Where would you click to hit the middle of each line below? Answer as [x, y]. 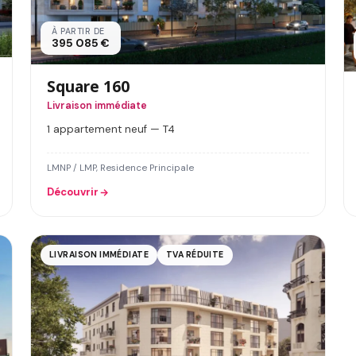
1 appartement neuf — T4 [111, 129]
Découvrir [73, 192]
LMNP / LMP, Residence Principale [120, 168]
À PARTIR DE [78, 31]
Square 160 [88, 86]
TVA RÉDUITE [195, 255]
